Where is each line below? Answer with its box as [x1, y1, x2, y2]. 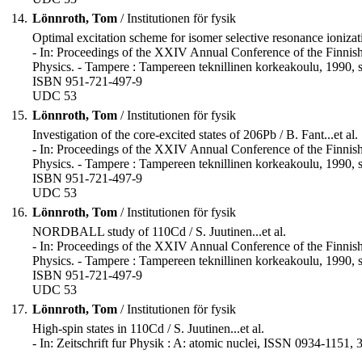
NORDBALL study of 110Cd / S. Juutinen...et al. [32, 225, 286, 239]
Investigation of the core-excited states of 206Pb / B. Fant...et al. [32, 128, 358, 142]
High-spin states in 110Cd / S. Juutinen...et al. [32, 322, 264, 336]
